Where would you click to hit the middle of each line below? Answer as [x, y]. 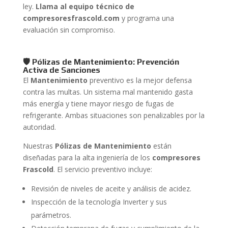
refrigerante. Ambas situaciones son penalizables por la [113, 115]
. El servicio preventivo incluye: [103, 169]
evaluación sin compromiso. [69, 30]
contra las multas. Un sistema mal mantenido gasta [108, 92]
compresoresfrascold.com [71, 18]
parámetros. [51, 215]
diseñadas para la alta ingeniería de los [87, 158]
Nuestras [39, 146]
